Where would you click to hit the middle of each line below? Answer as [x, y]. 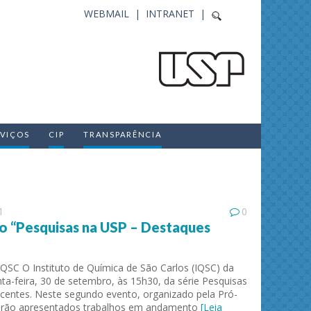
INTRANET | [178, 14]
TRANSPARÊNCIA [123, 134]
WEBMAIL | [115, 14]
